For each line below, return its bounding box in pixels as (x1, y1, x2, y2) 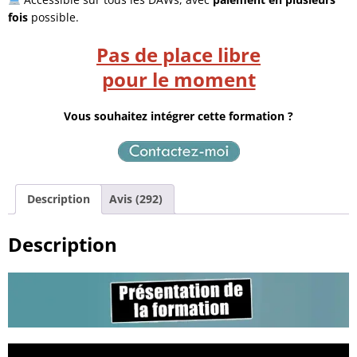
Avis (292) (109, 190, 163, 206)
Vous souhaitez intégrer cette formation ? (64, 108, 293, 124)
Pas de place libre (96, 41, 261, 68)
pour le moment (101, 65, 256, 92)
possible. (28, 9, 79, 25)
